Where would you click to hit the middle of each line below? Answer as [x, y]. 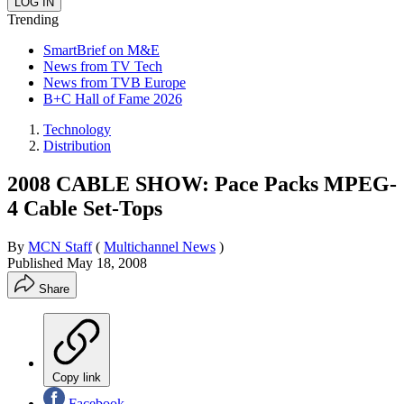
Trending [33, 19]
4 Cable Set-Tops [85, 208]
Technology [77, 129]
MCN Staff [60, 246]
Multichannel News [160, 246]
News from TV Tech [103, 66]
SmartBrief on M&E [101, 50]
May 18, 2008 [107, 262]
